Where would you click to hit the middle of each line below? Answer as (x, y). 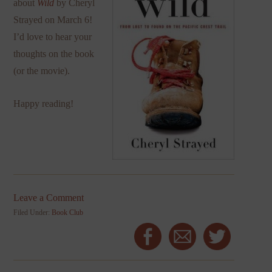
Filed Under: (33, 213)
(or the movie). (42, 71)
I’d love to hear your (53, 37)
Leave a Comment (49, 198)
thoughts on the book (54, 54)
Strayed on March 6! (53, 20)
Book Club (68, 213)
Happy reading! (44, 104)
